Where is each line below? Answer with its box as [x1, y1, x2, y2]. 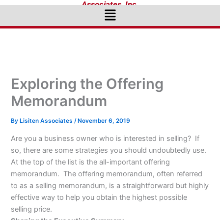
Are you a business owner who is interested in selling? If [11, 134, 200, 143]
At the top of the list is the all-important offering [11, 157, 170, 166]
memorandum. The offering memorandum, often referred [11, 169, 203, 178]
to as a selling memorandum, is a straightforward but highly [11, 181, 209, 190]
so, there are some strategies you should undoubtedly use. [11, 145, 209, 155]
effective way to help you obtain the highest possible [11, 192, 188, 202]
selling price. [11, 204, 53, 214]
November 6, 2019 [78, 117, 131, 125]
